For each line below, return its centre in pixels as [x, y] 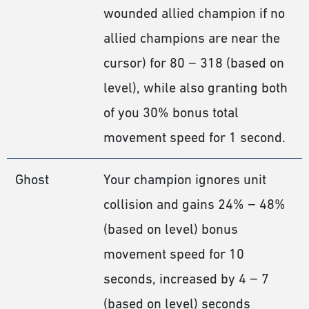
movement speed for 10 [174, 254]
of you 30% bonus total [171, 113]
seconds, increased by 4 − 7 [186, 279]
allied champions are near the [192, 38]
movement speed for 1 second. [195, 138]
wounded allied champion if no [194, 13]
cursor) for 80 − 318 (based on [194, 63]
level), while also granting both [196, 88]
